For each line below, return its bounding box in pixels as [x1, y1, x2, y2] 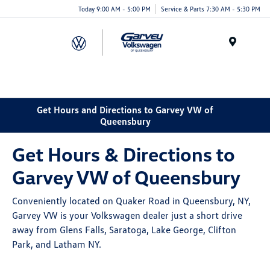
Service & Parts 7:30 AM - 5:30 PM [161, 4, 260, 13]
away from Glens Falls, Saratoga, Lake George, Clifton [12, 224, 237, 236]
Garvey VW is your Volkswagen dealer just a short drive [12, 209, 243, 222]
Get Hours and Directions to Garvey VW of [37, 103, 213, 116]
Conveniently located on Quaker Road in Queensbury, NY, [12, 195, 251, 207]
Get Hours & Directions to [12, 142, 236, 166]
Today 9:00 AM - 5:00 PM [78, 4, 151, 13]
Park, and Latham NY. [12, 238, 102, 251]
